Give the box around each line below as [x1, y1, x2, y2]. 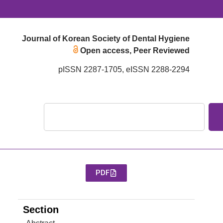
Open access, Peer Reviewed [78, 46, 190, 55]
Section [23, 204, 59, 215]
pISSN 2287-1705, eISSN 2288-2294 [58, 65, 190, 74]
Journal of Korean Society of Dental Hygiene [22, 34, 190, 43]
